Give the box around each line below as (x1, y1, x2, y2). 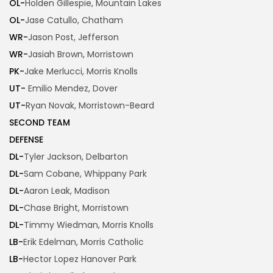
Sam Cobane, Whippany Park (24, 168, 147, 180)
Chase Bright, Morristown (24, 202, 129, 214)
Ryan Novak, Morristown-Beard (26, 99, 154, 112)
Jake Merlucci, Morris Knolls (24, 65, 138, 78)
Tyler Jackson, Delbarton (24, 151, 128, 163)
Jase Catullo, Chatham (25, 14, 123, 27)
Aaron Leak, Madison (24, 185, 110, 197)
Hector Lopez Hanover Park (23, 253, 136, 266)
